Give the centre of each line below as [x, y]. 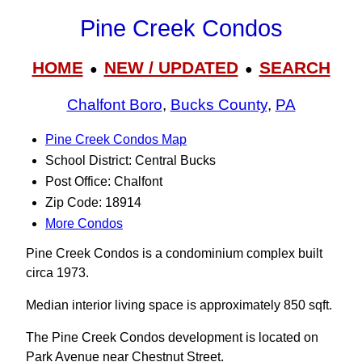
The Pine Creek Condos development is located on [172, 337]
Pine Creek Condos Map [116, 139]
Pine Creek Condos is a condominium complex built [174, 253]
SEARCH [295, 67]
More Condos [84, 223]
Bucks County [219, 105]
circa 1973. [57, 273]
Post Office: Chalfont [104, 181]
